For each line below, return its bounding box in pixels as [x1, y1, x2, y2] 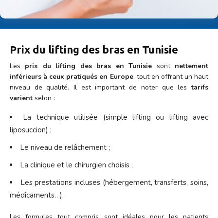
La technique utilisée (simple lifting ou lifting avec [23, 112, 208, 122]
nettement [175, 61, 209, 71]
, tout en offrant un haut [133, 72, 208, 81]
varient [10, 93, 33, 103]
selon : [33, 93, 55, 103]
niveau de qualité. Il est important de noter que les [10, 82, 191, 92]
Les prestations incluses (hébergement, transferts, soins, [20, 177, 209, 187]
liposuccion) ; [10, 125, 52, 135]
